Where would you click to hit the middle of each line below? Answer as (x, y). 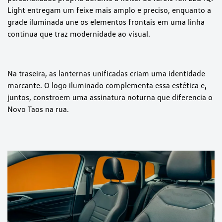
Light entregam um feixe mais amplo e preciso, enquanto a (109, 10)
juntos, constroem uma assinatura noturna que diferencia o (110, 97)
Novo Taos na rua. (38, 109)
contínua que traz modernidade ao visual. (80, 33)
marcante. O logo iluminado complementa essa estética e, (107, 85)
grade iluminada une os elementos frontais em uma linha (106, 22)
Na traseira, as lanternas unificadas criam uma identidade (106, 73)
